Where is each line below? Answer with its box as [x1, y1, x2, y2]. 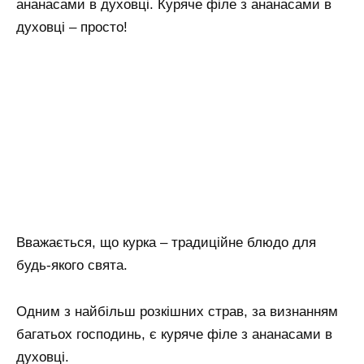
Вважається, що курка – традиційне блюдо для [16, 234, 316, 250]
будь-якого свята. [16, 257, 128, 273]
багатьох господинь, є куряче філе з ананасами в [16, 326, 332, 342]
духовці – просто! [16, 19, 128, 36]
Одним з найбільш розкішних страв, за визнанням [16, 303, 338, 319]
